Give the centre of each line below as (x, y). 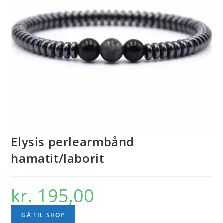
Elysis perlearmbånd (73, 142)
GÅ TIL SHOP (43, 215)
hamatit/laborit (57, 158)
